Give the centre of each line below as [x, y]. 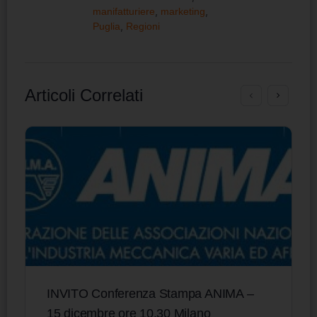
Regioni [143, 26]
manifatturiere [124, 11]
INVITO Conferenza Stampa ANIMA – [150, 294]
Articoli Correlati [84, 95]
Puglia [106, 26]
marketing [183, 11]
